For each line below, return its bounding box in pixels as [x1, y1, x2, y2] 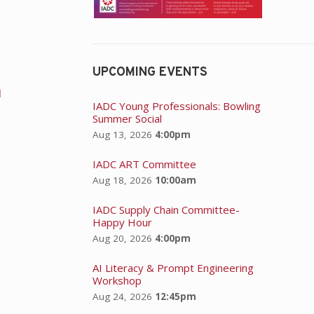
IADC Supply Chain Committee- [92, 202, 240, 217]
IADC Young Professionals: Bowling [92, 98, 261, 113]
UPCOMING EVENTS [92, 64, 207, 81]
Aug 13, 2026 [92, 128, 152, 141]
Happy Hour [92, 214, 152, 229]
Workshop [92, 273, 142, 287]
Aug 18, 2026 [92, 173, 152, 186]
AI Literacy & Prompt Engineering [92, 260, 254, 275]
